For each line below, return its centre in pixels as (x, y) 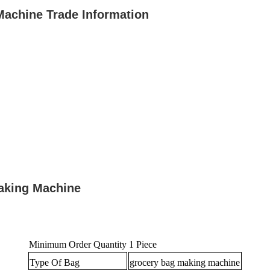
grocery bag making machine (185, 263)
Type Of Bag (55, 263)
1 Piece (143, 244)
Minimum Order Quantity (78, 244)
